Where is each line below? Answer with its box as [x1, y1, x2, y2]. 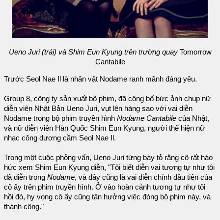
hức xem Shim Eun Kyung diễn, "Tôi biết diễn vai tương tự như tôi [4, 164, 215, 171]
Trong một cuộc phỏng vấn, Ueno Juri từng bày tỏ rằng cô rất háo [4, 154, 213, 162]
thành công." [4, 203, 44, 211]
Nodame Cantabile [117, 114, 178, 122]
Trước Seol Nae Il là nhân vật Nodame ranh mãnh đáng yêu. [4, 75, 197, 83]
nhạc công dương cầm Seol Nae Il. [4, 134, 116, 142]
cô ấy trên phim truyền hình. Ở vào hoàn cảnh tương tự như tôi [4, 183, 205, 191]
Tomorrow [177, 48, 212, 56]
